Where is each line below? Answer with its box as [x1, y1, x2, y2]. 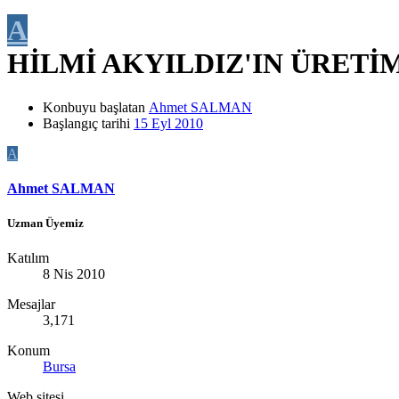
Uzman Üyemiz [7, 216, 84, 231]
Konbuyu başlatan [43, 99, 145, 115]
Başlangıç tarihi [43, 115, 130, 131]
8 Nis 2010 [43, 266, 105, 282]
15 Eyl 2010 [134, 115, 203, 131]
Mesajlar [7, 297, 55, 313]
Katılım [7, 250, 49, 266]
